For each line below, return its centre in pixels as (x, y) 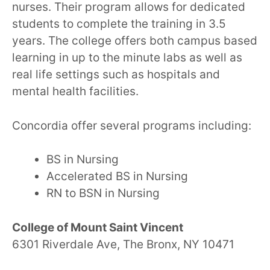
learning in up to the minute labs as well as (127, 58)
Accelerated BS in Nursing (117, 177)
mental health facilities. (75, 92)
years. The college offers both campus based (135, 41)
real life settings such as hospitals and (116, 75)
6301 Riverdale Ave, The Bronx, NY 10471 (123, 244)
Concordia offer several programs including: (132, 125)
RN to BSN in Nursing (103, 193)
